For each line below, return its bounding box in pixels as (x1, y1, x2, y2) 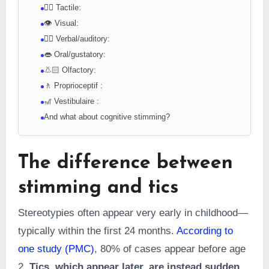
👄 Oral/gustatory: (43, 49, 106, 59)
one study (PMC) (17, 243, 94, 255)
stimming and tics (17, 178, 178, 198)
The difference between (17, 153, 233, 173)
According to (176, 225, 233, 237)
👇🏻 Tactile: (43, 2, 81, 12)
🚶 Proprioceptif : (43, 80, 103, 90)
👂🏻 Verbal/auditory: (43, 34, 110, 43)
